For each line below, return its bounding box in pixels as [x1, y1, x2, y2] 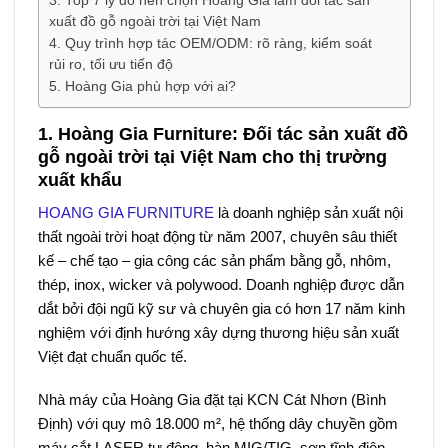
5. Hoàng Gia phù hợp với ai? [48, 78, 236, 94]
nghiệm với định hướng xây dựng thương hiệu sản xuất [37, 323, 399, 341]
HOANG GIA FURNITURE [37, 203, 214, 221]
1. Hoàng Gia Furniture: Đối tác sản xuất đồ [37, 123, 408, 144]
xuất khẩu [37, 169, 122, 190]
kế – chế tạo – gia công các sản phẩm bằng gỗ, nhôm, [37, 251, 391, 269]
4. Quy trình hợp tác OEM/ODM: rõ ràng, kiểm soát [48, 35, 372, 51]
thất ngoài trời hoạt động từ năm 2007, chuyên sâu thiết [37, 227, 397, 245]
